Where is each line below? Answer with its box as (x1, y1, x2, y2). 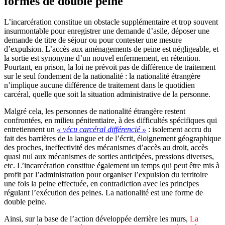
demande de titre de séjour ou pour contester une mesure (4, 36, 182, 45)
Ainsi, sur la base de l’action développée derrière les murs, (4, 214, 190, 223)
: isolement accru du (146, 125, 211, 134)
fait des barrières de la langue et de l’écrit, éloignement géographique (4, 134, 221, 143)
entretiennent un (4, 125, 57, 134)
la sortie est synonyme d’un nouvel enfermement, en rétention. (4, 54, 200, 63)
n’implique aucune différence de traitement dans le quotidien (4, 81, 195, 90)
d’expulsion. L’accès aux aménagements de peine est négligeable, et (4, 45, 218, 54)
